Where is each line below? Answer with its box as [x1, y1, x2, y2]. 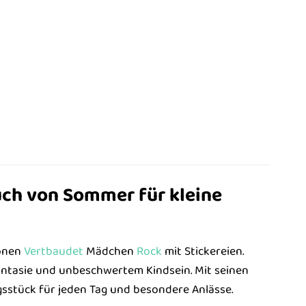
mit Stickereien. [161, 242, 244, 262]
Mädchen [83, 242, 137, 262]
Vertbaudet [23, 242, 83, 262]
